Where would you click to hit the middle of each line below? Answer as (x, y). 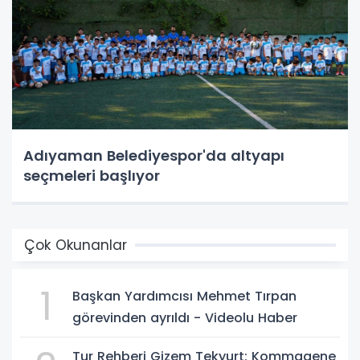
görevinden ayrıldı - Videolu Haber (245, 318)
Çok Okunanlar (76, 245)
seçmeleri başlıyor (92, 176)
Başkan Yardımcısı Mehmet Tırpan (184, 297)
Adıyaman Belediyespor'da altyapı (154, 156)
